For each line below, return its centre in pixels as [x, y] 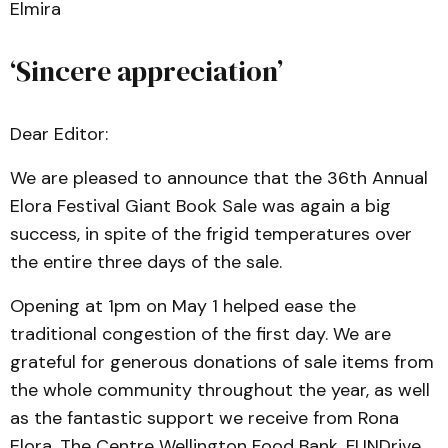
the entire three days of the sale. [146, 262]
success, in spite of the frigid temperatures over [211, 234]
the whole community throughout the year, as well [220, 390]
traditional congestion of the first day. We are [200, 334]
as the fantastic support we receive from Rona [204, 418]
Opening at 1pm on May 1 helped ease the [183, 306]
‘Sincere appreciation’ [146, 71]
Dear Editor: [59, 134]
